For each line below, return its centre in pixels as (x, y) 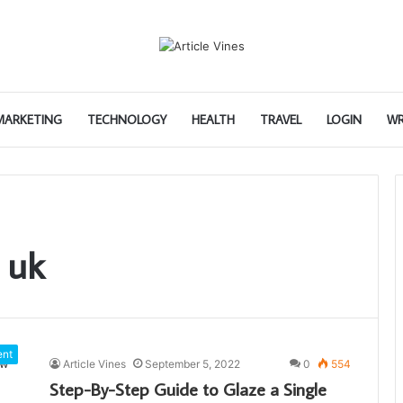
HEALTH (213, 119)
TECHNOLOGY (127, 119)
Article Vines (94, 363)
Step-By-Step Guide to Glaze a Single (188, 388)
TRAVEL (281, 119)
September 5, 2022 (193, 363)
